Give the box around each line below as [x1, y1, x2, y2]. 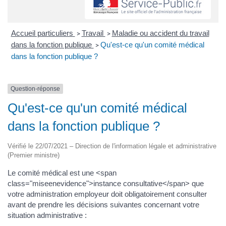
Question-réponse [11, 85, 60, 92]
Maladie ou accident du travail [111, 29, 209, 37]
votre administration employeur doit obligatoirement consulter [8, 190, 207, 199]
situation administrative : [8, 211, 87, 220]
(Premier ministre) [8, 151, 60, 159]
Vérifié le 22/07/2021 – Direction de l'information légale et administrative [8, 142, 216, 150]
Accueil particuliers [11, 29, 75, 37]
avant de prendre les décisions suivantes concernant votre [8, 200, 199, 209]
